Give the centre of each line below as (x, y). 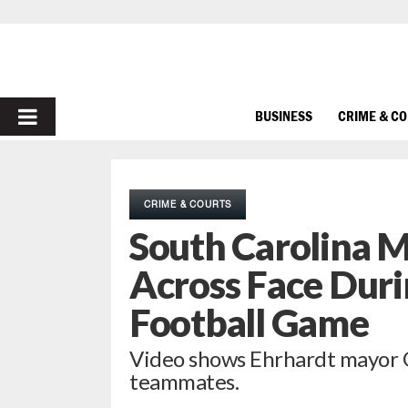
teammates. (184, 381)
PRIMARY (65, 116)
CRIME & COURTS (188, 204)
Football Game (249, 322)
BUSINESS (284, 115)
